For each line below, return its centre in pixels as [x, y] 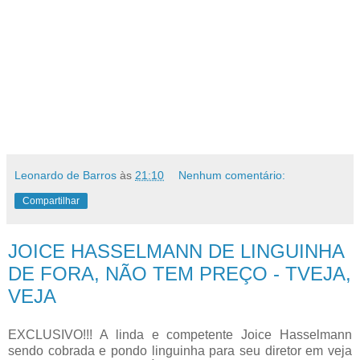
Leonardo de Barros [65, 175]
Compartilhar [51, 201]
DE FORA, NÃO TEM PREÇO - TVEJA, [180, 274]
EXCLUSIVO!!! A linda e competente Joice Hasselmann [180, 334]
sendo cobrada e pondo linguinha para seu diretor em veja [180, 350]
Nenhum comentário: [232, 175]
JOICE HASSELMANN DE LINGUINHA [176, 251]
